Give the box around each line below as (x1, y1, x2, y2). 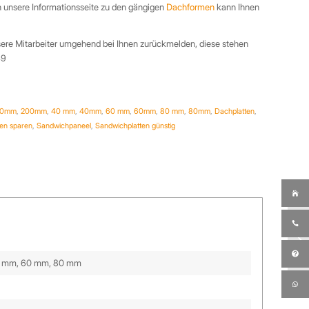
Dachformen (166, 1, 215, 13)
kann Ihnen (215, 1, 260, 13)
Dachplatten (215, 106, 255, 117)
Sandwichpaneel (37, 121, 92, 131)
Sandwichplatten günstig (95, 121, 176, 131)
